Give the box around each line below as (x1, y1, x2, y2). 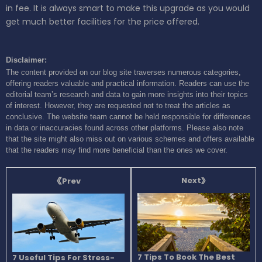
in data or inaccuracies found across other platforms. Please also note (6, 123, 243, 133)
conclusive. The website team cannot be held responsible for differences (6, 112, 251, 122)
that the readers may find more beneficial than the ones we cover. (6, 146, 227, 155)
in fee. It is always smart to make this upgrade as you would (6, 2, 250, 15)
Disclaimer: (6, 56, 47, 65)
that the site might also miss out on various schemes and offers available (6, 135, 254, 144)
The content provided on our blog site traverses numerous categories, (6, 68, 241, 77)
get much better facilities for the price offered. (6, 16, 199, 28)
